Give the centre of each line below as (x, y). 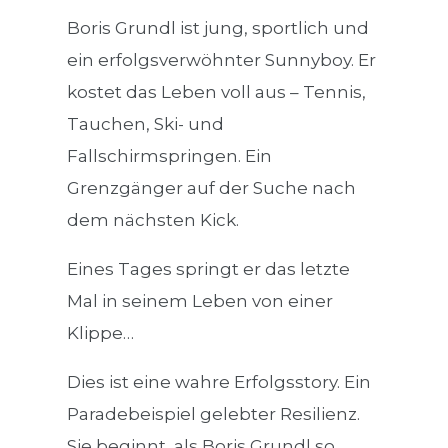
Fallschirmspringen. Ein (170, 156)
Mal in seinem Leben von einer (200, 301)
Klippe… (101, 333)
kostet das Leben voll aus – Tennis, (217, 92)
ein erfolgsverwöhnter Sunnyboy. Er (222, 60)
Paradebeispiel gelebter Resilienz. (214, 414)
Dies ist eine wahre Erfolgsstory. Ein (219, 382)
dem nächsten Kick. (153, 220)
